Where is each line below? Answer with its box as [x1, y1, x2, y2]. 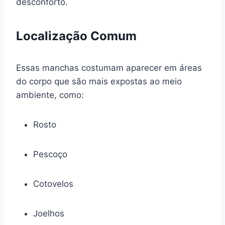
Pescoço [33, 149, 67, 159]
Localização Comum [16, 28, 137, 43]
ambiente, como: [16, 89, 84, 100]
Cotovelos [33, 178, 73, 189]
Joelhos [33, 208, 64, 218]
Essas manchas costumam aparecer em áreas [16, 62, 202, 73]
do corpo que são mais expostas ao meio [16, 76, 182, 86]
